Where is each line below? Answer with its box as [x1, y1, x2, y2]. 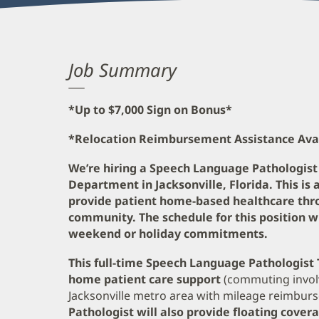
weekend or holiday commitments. [68, 225, 268, 241]
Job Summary [68, 57, 177, 83]
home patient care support [68, 271, 224, 287]
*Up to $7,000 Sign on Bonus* [68, 101, 232, 117]
